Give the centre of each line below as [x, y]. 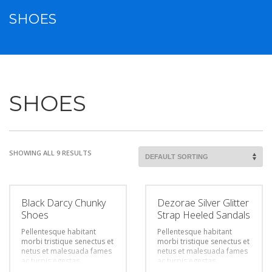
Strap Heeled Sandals [204, 215]
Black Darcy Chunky [63, 202]
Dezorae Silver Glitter [203, 202]
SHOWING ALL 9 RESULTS [50, 152]
